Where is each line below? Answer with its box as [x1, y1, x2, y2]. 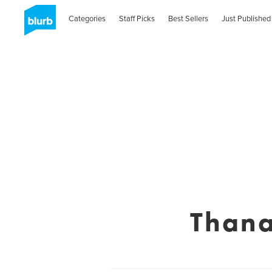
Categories [69, 13, 106, 24]
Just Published [221, 13, 271, 24]
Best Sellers [168, 13, 209, 24]
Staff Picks [119, 13, 155, 24]
